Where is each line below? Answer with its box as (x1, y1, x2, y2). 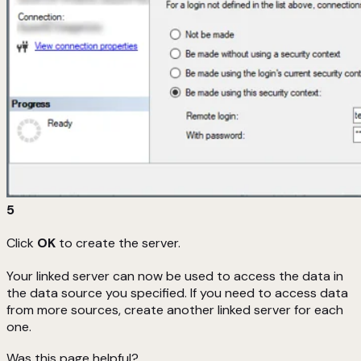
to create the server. (56, 234, 180, 252)
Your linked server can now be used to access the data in (6, 268, 343, 285)
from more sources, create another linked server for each (6, 301, 343, 319)
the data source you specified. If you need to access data (6, 284, 348, 302)
